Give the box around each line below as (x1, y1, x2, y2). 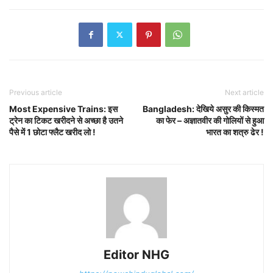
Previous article (9, 87, 62, 97)
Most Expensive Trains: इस (9, 103, 118, 114)
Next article (225, 87, 264, 97)
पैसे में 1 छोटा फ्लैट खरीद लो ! (9, 126, 96, 137)
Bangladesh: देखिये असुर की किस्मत (143, 103, 264, 114)
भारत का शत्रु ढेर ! (206, 126, 264, 137)
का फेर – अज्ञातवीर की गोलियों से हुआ (156, 115, 264, 126)
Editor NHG (104, 247, 169, 262)
